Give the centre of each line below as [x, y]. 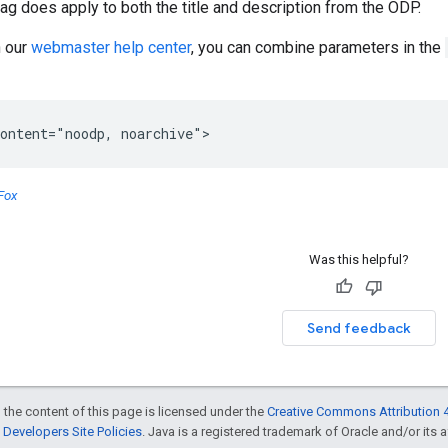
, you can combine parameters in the [318, 47]
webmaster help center [111, 47]
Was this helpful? [358, 259]
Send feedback [358, 327]
